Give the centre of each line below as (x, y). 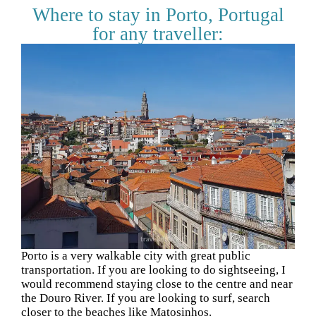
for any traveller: (158, 34)
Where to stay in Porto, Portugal (158, 14)
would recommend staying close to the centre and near (157, 284)
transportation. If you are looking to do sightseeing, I (153, 269)
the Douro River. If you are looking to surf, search (146, 298)
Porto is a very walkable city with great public (136, 255)
